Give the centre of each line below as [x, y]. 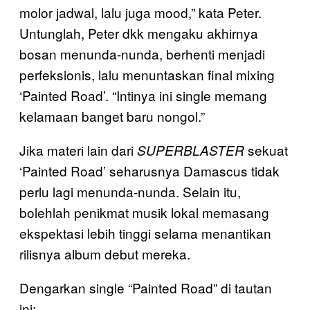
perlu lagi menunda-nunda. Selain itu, [130, 191]
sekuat [266, 149]
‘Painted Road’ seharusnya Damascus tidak [149, 170]
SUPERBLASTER [191, 150]
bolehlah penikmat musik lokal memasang [144, 212]
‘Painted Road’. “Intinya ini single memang [143, 95]
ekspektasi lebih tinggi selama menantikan [145, 232]
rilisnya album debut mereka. [105, 253]
